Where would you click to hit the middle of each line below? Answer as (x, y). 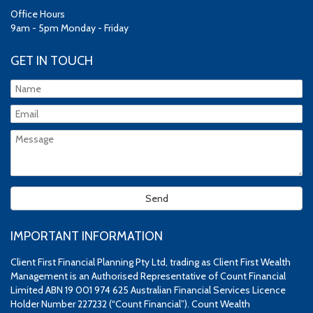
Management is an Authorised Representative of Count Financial (148, 276)
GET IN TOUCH (52, 60)
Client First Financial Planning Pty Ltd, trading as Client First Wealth (151, 262)
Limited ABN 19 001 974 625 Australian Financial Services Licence (148, 290)
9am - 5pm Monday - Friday (70, 28)
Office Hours (38, 14)
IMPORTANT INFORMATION (87, 236)
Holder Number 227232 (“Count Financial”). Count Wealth (130, 304)
